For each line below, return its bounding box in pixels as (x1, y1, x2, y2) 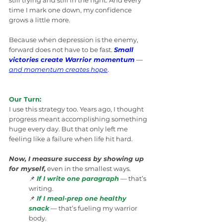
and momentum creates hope (9, 65, 108, 74)
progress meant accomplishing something (9, 115, 149, 123)
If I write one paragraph (37, 174, 119, 183)
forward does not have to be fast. (9, 46, 114, 54)
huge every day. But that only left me (9, 125, 129, 133)
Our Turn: (9, 95, 41, 104)
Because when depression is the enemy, (9, 36, 140, 44)
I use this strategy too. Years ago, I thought (9, 105, 145, 113)
